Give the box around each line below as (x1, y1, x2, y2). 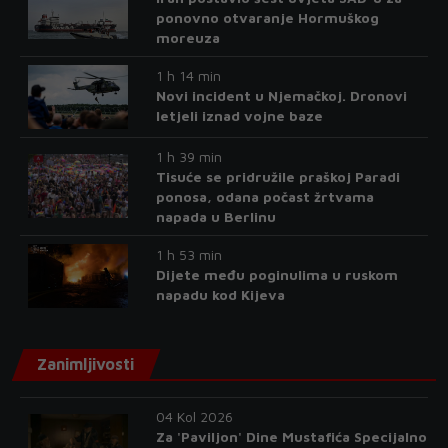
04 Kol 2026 (155, 407, 233, 425)
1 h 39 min (155, 147, 222, 165)
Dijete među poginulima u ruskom (155, 265, 398, 283)
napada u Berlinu (155, 207, 276, 225)
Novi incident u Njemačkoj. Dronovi (155, 86, 407, 104)
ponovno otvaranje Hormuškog (155, 8, 379, 26)
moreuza (155, 28, 220, 46)
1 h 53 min (155, 245, 222, 263)
